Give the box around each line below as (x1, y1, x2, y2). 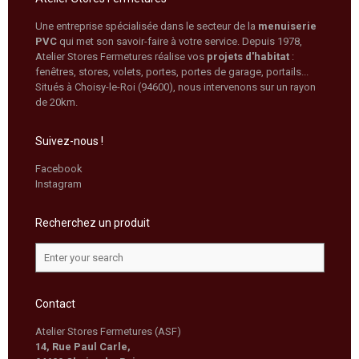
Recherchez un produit (34, 216, 150, 229)
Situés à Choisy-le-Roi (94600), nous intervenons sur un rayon (34, 80, 316, 93)
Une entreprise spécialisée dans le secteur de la (34, 19, 258, 32)
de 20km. (34, 95, 78, 108)
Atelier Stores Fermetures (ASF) (34, 325, 181, 337)
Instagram (34, 177, 82, 190)
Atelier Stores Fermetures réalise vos (34, 50, 207, 63)
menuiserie (257, 19, 317, 32)
